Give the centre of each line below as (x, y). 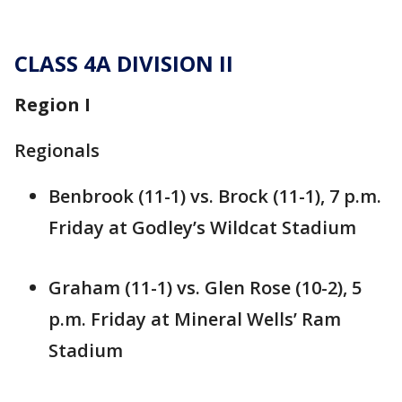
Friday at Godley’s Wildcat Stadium (202, 228)
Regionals (57, 151)
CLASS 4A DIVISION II (124, 64)
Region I (52, 105)
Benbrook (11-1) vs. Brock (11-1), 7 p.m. (215, 197)
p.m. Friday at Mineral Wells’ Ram (195, 319)
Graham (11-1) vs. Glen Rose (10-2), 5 (205, 288)
